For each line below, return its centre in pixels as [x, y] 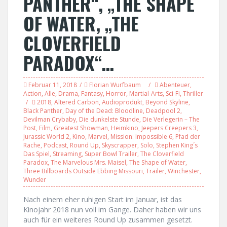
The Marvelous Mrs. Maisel [88, 162]
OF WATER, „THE [81, 23]
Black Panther [43, 111]
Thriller [193, 93]
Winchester [184, 171]
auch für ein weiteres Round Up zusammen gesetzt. [108, 220]
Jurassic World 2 [46, 137]
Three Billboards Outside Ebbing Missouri [83, 171]
